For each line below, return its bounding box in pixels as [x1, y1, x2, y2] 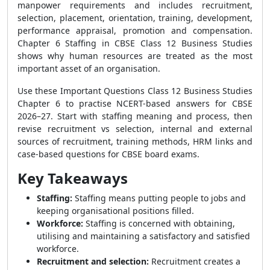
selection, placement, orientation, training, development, [17, 12, 253, 24]
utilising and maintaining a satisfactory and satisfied [37, 230, 250, 242]
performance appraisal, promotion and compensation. [17, 25, 253, 36]
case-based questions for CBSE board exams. [17, 148, 199, 160]
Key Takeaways [17, 168, 128, 188]
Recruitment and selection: [37, 256, 149, 267]
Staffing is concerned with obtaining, [83, 218, 235, 229]
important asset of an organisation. [17, 63, 160, 74]
